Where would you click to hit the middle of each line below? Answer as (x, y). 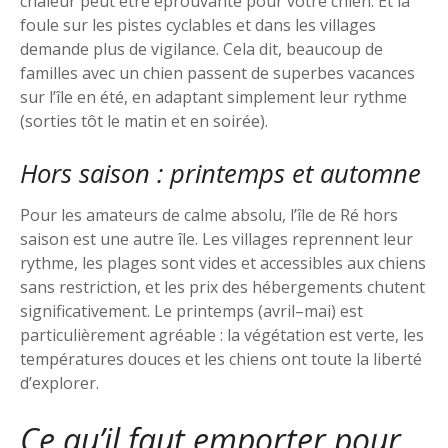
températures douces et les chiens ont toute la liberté (221, 358)
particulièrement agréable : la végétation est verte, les (222, 334)
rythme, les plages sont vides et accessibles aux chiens (223, 262)
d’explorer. (59, 382)
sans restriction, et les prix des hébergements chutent (222, 286)
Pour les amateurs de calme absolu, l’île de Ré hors (209, 214)
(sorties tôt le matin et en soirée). (144, 120)
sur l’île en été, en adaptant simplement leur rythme (213, 96)
